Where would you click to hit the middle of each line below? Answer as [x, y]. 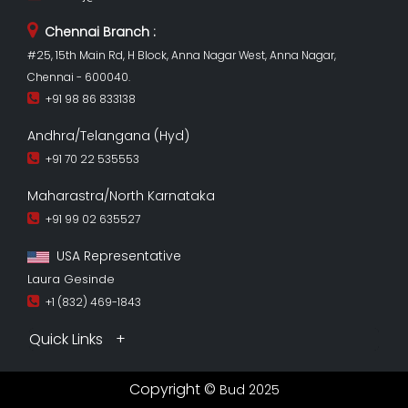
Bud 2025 [249, 389]
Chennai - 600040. [79, 76]
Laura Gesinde [71, 279]
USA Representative [115, 255]
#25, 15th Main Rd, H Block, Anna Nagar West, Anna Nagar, [182, 55]
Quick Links [68, 339]
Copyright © [174, 389]
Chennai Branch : [97, 31]
